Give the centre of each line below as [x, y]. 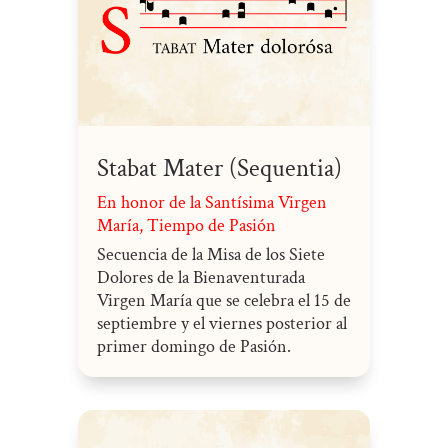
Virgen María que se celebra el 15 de [223, 300]
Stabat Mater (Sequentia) [219, 168]
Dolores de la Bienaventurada [200, 277]
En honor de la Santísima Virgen [211, 202]
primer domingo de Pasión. [193, 346]
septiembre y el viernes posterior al [221, 323]
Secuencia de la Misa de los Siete [210, 254]
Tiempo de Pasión [211, 225]
